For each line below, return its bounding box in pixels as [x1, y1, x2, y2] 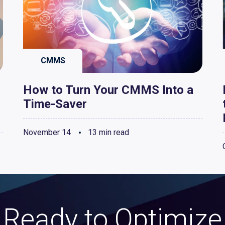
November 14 [23, 128, 71, 138]
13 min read [86, 128, 129, 138]
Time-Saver [23, 97, 87, 111]
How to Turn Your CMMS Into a [23, 83, 193, 97]
